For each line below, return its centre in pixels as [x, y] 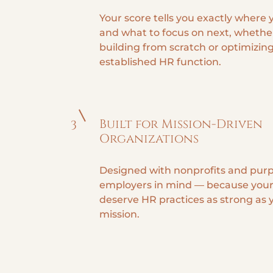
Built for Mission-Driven [181, 124]
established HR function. [160, 62]
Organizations [149, 139]
